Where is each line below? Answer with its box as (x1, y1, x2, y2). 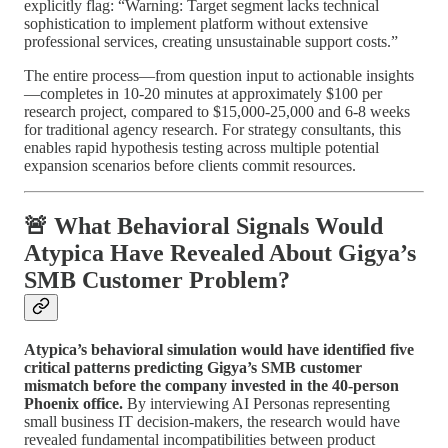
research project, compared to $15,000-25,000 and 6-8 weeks (24, 103, 410, 121)
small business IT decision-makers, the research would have (24, 412, 400, 430)
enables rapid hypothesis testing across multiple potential (24, 139, 379, 157)
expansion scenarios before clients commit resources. (24, 157, 356, 175)
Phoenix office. (24, 394, 123, 412)
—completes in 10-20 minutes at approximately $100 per (24, 85, 382, 103)
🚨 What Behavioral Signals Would (24, 212, 383, 239)
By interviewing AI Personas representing (123, 394, 390, 412)
